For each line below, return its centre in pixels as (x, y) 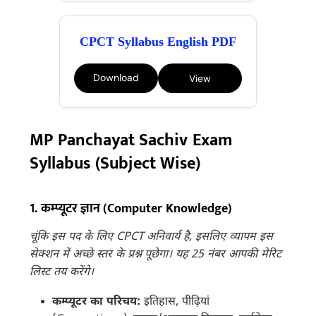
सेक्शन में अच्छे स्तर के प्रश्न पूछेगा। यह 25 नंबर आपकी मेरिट (156, 255)
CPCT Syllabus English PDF (158, 41)
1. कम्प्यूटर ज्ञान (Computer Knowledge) (131, 208)
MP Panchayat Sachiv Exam (131, 140)
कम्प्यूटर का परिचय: (97, 303)
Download (116, 78)
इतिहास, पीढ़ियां (175, 303)
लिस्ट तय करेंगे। (62, 272)
